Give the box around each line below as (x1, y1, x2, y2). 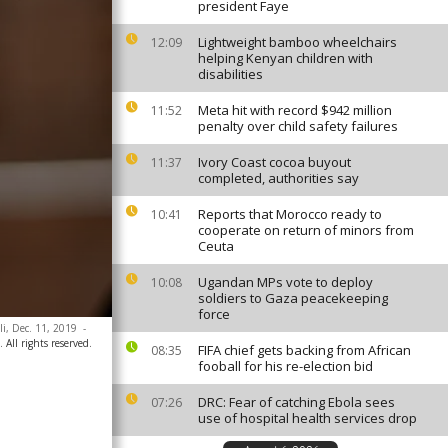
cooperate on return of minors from (198, 221, 414, 239)
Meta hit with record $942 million (198, 101, 392, 119)
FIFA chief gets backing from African (198, 341, 411, 359)
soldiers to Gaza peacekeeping (198, 289, 388, 307)
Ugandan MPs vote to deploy (198, 273, 373, 291)
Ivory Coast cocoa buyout (198, 153, 351, 171)
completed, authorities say (198, 169, 359, 187)
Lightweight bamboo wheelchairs (198, 33, 397, 51)
